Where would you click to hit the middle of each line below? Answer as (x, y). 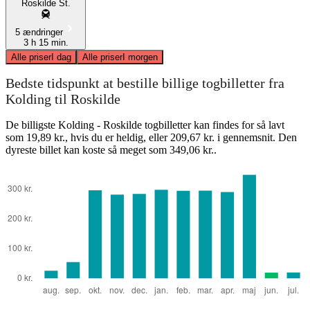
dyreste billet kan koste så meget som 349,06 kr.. (111, 149)
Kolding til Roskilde (63, 99)
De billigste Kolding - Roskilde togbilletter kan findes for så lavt (145, 125)
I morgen (140, 57)
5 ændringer (39, 32)
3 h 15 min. (46, 42)
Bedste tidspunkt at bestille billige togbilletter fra (145, 83)
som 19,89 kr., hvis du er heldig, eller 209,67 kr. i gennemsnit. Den (151, 137)
